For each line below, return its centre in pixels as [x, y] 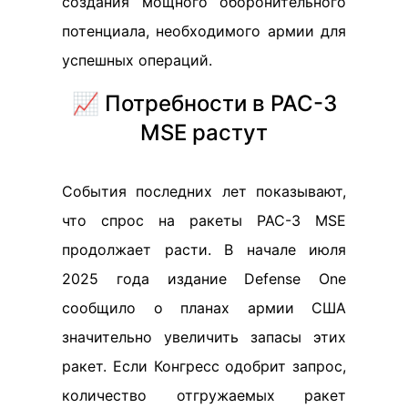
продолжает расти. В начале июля [204, 249]
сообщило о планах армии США [204, 307]
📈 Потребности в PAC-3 [204, 103]
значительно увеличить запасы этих [204, 337]
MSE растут [204, 132]
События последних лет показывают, [204, 191]
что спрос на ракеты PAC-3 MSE [204, 220]
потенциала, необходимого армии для [204, 31]
